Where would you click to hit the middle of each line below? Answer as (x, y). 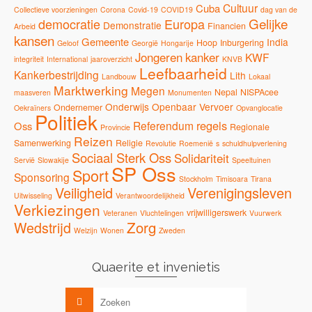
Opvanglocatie (259, 108)
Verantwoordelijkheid (150, 195)
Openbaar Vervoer (193, 107)
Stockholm (196, 179)
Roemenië (196, 143)
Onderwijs (127, 107)
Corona (113, 9)
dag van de (279, 9)
